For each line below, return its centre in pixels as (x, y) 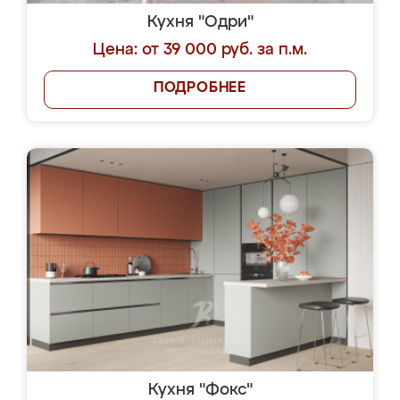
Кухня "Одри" (200, 22)
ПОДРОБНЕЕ (200, 88)
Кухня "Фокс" (200, 390)
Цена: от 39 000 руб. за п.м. (200, 50)
